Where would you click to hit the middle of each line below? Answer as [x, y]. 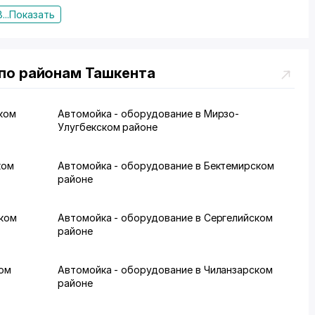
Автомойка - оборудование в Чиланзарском [166, 270]
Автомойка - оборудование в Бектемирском [166, 166]
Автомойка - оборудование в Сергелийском [166, 218]
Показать [32, 14]
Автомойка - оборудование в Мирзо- [149, 114]
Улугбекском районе [108, 127]
